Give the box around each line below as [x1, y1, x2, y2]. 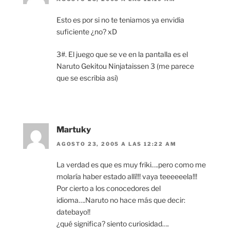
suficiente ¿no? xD [56, 27, 117, 36]
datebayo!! [56, 207, 90, 217]
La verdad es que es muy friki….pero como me [56, 160, 206, 169]
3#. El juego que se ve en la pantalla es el [56, 50, 188, 59]
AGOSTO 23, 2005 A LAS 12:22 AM [56, 141, 177, 147]
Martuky [56, 125, 91, 135]
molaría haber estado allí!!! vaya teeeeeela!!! [56, 172, 197, 181]
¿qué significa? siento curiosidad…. [56, 219, 169, 228]
